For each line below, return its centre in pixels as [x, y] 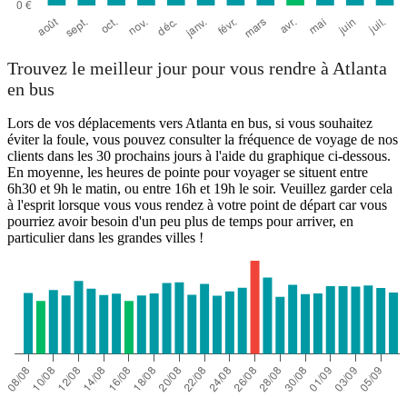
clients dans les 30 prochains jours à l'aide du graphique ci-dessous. [199, 156]
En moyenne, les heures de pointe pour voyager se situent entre [188, 173]
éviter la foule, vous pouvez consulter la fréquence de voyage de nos [203, 140]
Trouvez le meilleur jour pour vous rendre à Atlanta [197, 69]
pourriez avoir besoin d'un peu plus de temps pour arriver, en [180, 222]
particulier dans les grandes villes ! [105, 238]
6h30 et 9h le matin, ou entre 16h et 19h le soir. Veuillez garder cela [200, 189]
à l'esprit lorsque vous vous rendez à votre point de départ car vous [197, 205]
